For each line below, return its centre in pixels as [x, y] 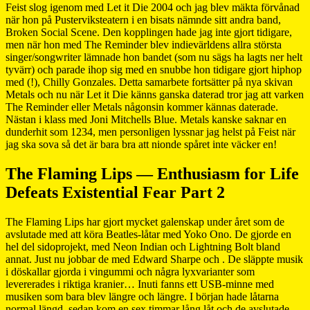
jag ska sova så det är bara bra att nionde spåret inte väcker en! [141, 145]
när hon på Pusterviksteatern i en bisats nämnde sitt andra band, [143, 20]
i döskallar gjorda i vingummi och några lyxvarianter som [130, 272]
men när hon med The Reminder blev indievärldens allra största [144, 45]
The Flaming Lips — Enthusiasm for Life [152, 174]
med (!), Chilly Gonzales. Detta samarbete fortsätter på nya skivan [149, 82]
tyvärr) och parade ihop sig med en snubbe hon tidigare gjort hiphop [154, 70]
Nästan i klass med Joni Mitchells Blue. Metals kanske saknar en [146, 120]
